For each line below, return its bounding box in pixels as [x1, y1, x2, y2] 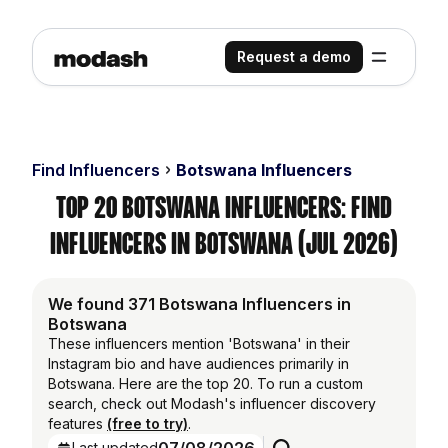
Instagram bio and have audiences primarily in [48, 355, 349, 372]
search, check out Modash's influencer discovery [48, 395, 376, 412]
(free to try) [107, 415, 188, 432]
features [48, 415, 107, 432]
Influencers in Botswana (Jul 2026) [50, 230, 398, 257]
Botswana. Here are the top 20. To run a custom [48, 375, 363, 392]
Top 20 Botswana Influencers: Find [56, 194, 392, 221]
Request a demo [237, 48, 351, 65]
